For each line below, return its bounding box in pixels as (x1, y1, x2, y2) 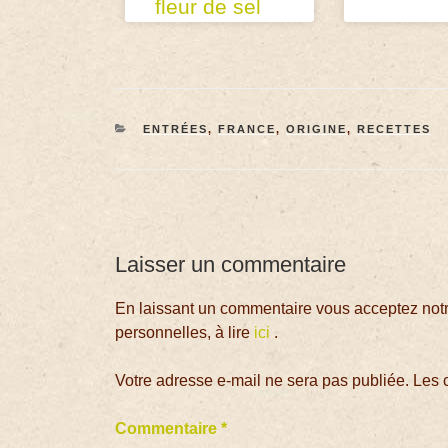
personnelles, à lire (115, 323, 255, 341)
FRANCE (217, 123, 276, 136)
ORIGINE (285, 123, 347, 136)
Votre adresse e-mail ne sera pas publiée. (115, 371, 410, 389)
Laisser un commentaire (115, 252, 347, 278)
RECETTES (356, 123, 431, 136)
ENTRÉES (142, 123, 208, 136)
